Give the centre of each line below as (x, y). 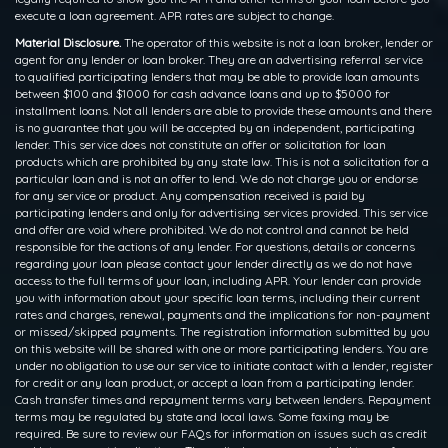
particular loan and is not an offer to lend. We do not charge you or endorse (216, 178)
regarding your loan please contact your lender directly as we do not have (213, 263)
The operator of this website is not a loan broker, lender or (277, 42)
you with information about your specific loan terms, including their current (217, 297)
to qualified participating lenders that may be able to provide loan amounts (217, 76)
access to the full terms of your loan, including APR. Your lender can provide (218, 280)
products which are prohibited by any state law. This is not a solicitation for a (222, 161)
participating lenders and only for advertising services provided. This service (221, 212)
